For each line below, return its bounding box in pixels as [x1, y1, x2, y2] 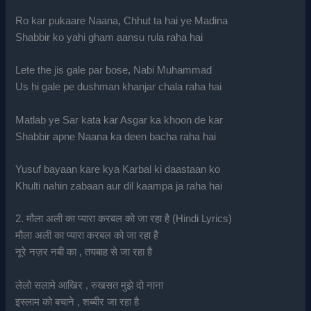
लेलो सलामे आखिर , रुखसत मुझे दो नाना [15, 279, 164, 291]
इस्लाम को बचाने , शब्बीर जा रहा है [15, 296, 140, 308]
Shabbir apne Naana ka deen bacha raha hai [15, 131, 217, 142]
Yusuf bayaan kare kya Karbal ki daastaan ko [15, 163, 221, 175]
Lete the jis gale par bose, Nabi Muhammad [15, 65, 212, 76]
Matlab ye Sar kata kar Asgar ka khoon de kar [15, 114, 224, 126]
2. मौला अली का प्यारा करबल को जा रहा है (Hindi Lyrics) [15, 213, 233, 225]
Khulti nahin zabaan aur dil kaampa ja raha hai [15, 180, 223, 192]
